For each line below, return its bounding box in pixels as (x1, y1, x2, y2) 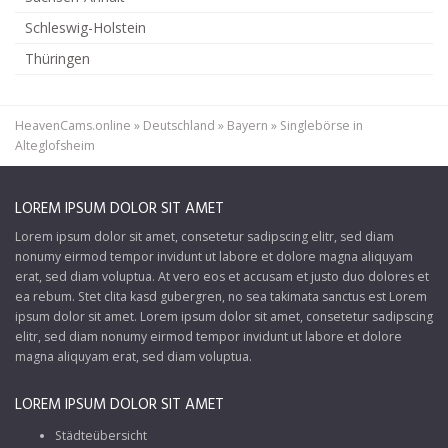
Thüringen (25, 48, 90, 68)
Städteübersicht (55, 426, 147, 444)
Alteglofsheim (15, 136, 95, 154)
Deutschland (143, 116, 215, 134)
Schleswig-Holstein (25, 17, 146, 37)
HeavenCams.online (15, 116, 131, 134)
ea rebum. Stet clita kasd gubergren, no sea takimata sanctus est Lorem (15, 287, 427, 305)
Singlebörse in (280, 116, 363, 134)
